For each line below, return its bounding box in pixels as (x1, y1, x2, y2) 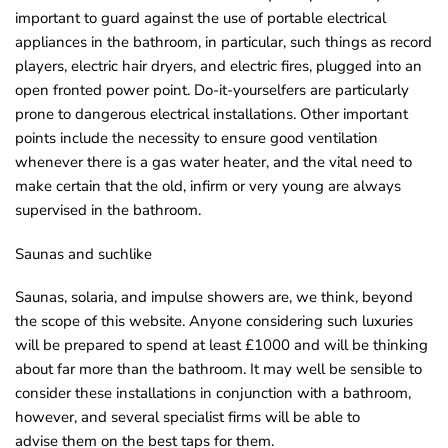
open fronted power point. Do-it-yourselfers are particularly (15, 80, 409, 101)
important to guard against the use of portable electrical (15, 8, 386, 29)
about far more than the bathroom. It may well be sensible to (15, 359, 422, 380)
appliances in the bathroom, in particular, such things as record (15, 32, 432, 53)
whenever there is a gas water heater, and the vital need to (15, 152, 412, 173)
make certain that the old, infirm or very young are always (15, 176, 401, 197)
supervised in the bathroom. (15, 200, 201, 221)
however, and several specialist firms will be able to (15, 407, 360, 428)
